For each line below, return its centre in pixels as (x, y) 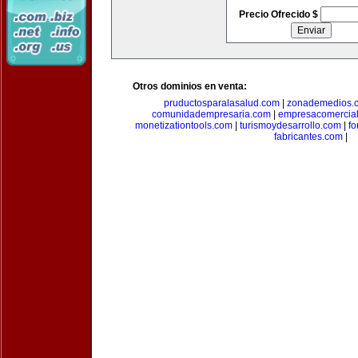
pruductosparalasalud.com (221, 103)
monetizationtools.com (183, 125)
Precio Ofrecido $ (279, 14)
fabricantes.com (308, 137)
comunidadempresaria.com (211, 114)
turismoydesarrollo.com (290, 125)
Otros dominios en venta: (190, 86)
